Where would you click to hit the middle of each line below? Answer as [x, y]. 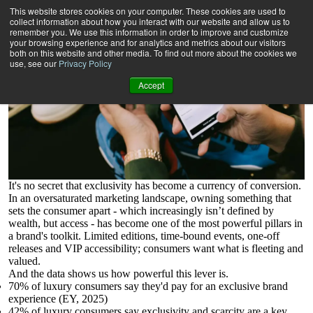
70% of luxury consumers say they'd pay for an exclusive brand [148, 286]
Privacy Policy [85, 63]
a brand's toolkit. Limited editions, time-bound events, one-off [144, 235]
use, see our [34, 63]
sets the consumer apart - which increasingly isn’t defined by [141, 210]
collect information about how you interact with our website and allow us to [150, 21]
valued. [24, 261]
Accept [151, 85]
